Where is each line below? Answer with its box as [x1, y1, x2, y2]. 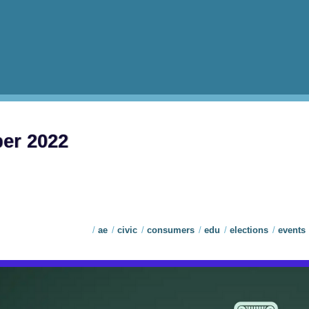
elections [230, 225, 268, 236]
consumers [147, 225, 195, 236]
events [278, 225, 306, 236]
